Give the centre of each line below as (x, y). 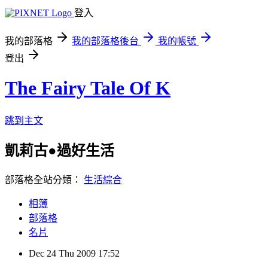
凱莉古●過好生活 (60, 150)
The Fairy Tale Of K (88, 88)
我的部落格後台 (105, 41)
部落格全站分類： (44, 179)
